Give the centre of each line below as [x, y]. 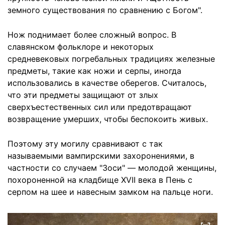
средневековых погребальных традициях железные [111, 59]
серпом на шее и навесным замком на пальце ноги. [110, 192]
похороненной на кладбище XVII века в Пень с [100, 180]
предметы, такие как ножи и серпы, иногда [94, 71]
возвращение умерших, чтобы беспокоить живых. [108, 119]
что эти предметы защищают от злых [83, 95]
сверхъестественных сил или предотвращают [100, 107]
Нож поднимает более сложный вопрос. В [92, 34]
